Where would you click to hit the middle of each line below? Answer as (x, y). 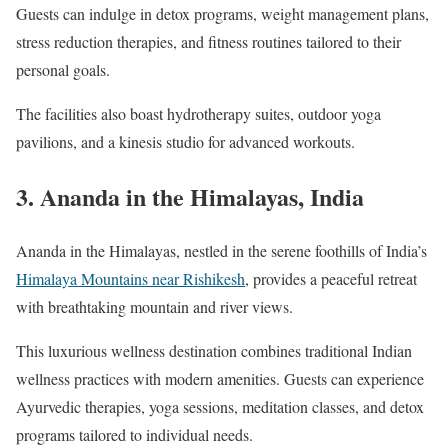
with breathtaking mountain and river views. (154, 307)
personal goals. (63, 69)
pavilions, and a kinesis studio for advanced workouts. (185, 141)
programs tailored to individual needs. (134, 435)
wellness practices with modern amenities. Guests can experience (220, 379)
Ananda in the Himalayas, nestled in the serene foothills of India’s (221, 251)
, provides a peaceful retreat (331, 279)
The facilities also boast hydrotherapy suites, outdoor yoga (198, 113)
